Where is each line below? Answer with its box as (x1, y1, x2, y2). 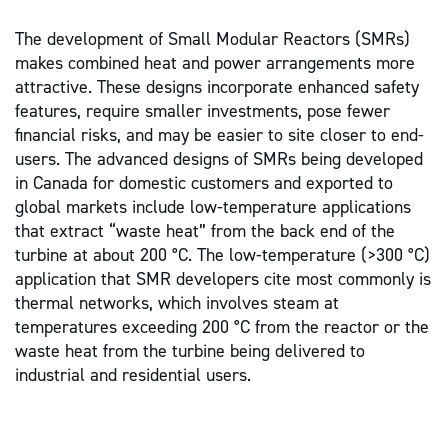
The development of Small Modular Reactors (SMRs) (15, 27, 410, 51)
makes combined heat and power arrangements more (15, 51, 415, 75)
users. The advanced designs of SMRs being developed (15, 147, 423, 171)
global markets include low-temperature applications (15, 195, 411, 219)
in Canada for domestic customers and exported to (15, 171, 393, 195)
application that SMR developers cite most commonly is (15, 267, 431, 291)
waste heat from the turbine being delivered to (15, 339, 365, 363)
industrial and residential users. (15, 363, 251, 387)
